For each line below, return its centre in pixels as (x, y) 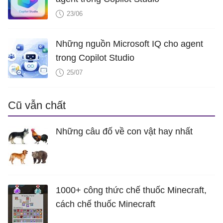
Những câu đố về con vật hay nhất (124, 131)
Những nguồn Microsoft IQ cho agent (129, 44)
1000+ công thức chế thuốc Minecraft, (131, 190)
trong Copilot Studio (95, 58)
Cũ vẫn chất (37, 105)
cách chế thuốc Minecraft (106, 204)
